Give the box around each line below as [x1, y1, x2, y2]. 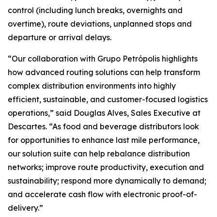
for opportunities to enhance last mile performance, [8, 135, 200, 145]
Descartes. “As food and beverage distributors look [8, 122, 199, 131]
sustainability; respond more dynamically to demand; [8, 176, 206, 186]
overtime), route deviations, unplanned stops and [8, 19, 192, 29]
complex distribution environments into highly [8, 81, 176, 91]
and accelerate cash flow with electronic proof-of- [8, 189, 197, 199]
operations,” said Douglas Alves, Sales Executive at [8, 108, 201, 118]
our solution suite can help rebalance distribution [8, 149, 190, 158]
